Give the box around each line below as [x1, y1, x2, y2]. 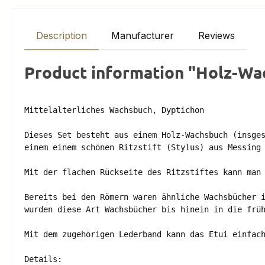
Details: [24, 254, 62, 264]
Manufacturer [111, 30, 174, 41]
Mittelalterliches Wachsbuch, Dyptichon [24, 105, 204, 115]
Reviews [198, 30, 235, 41]
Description [36, 30, 87, 41]
